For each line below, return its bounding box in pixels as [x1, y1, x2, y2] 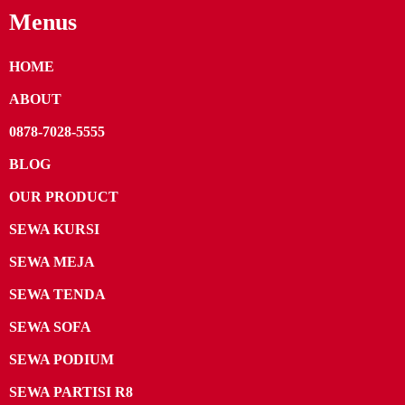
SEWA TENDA [9, 287, 106, 303]
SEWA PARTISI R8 [9, 384, 133, 400]
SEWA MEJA [9, 254, 95, 270]
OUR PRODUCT [9, 189, 118, 205]
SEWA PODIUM [9, 352, 114, 368]
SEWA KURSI [9, 221, 99, 238]
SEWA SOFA [9, 319, 91, 335]
